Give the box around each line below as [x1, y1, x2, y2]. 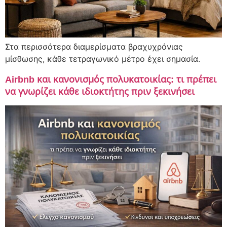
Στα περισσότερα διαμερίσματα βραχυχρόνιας [5, 41, 183, 52]
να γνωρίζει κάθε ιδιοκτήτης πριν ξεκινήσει [5, 85, 195, 97]
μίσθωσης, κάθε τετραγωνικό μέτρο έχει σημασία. [5, 53, 200, 64]
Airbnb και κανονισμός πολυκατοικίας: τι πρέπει [5, 72, 216, 85]
